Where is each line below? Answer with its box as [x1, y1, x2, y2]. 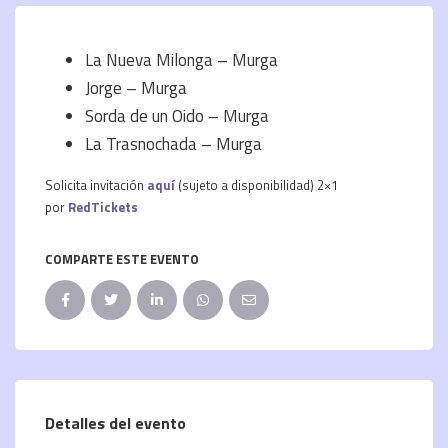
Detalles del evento [45, 410, 186, 435]
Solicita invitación [45, 174, 147, 195]
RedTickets [68, 196, 138, 217]
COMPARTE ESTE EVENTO [45, 248, 199, 269]
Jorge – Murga [85, 74, 187, 101]
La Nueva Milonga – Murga [85, 46, 278, 73]
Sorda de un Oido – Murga [85, 102, 269, 129]
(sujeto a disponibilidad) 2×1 [175, 174, 338, 195]
